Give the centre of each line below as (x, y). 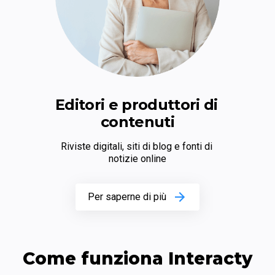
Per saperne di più (127, 197)
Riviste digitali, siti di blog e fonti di (136, 147)
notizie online (137, 159)
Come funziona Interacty (137, 259)
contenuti (137, 122)
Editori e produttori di (137, 105)
